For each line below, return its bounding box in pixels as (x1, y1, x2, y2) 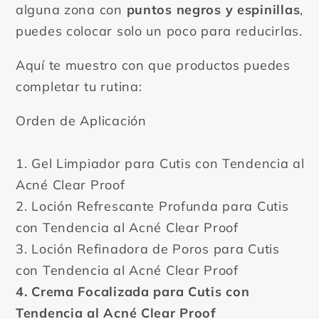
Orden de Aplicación (16, 112, 147, 129)
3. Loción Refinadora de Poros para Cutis (16, 240, 280, 257)
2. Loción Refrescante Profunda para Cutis (16, 197, 289, 214)
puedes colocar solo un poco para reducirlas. (16, 22, 303, 39)
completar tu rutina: (16, 78, 142, 95)
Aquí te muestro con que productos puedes (16, 56, 291, 73)
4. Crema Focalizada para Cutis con (16, 283, 250, 300)
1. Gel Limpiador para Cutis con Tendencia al (16, 155, 305, 172)
